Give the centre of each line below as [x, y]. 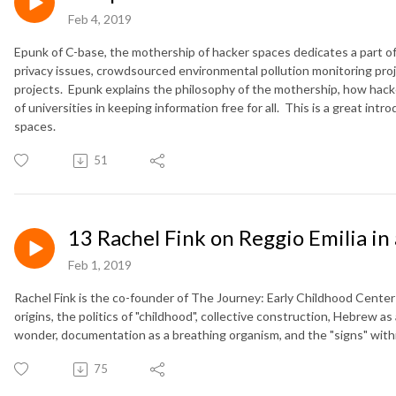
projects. [38, 89]
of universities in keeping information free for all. [147, 108]
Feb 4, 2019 [100, 19]
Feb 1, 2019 [100, 265]
